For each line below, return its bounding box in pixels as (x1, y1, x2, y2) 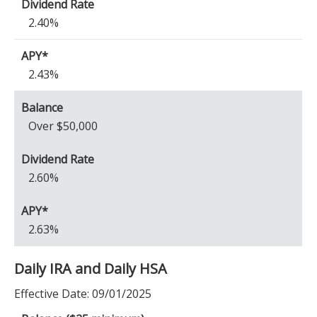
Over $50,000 (28, 118, 98, 134)
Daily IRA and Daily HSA (14, 259, 167, 278)
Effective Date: (14, 286, 89, 301)
